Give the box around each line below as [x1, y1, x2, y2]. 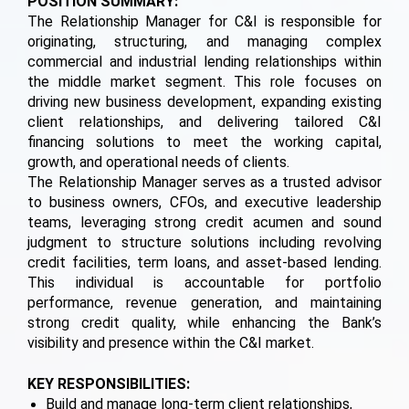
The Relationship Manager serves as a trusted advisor [27, 173, 382, 191]
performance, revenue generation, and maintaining [27, 293, 382, 311]
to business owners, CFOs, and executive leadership [27, 193, 382, 211]
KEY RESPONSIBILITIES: [27, 375, 190, 393]
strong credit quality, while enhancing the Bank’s [27, 313, 382, 331]
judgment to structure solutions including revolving [27, 233, 382, 251]
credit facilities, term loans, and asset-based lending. [27, 253, 382, 271]
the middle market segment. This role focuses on [27, 72, 382, 90]
